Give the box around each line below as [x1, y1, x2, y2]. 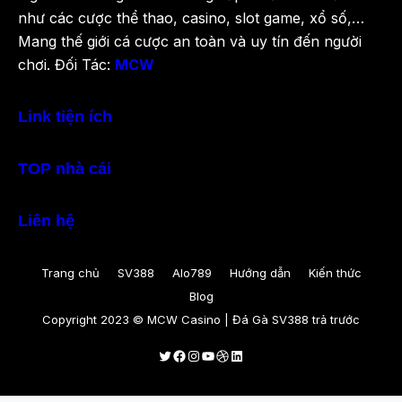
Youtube [200, 345, 258, 364]
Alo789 [171, 266, 212, 281]
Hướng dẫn [229, 266, 291, 281]
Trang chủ [40, 266, 100, 281]
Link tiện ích [18, 108, 112, 127]
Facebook [171, 345, 240, 364]
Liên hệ [18, 212, 74, 231]
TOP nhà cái [18, 160, 111, 179]
